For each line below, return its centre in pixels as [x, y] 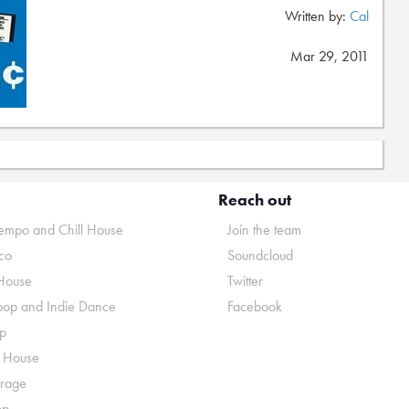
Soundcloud [260, 255]
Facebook [255, 306]
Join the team [264, 230]
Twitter [245, 281]
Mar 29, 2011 [330, 56]
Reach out [255, 199]
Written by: [317, 16]
